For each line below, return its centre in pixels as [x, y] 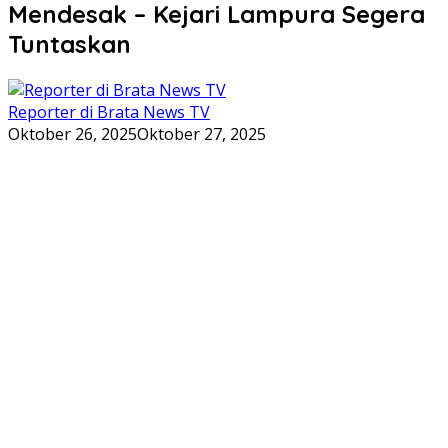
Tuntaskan [69, 43]
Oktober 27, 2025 [201, 133]
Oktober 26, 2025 [72, 133]
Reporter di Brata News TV [109, 111]
